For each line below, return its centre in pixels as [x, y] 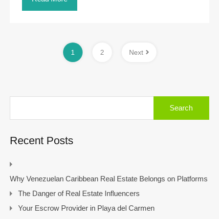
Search [164, 100]
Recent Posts [42, 140]
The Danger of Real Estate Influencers [79, 193]
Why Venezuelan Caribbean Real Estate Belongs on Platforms [109, 178]
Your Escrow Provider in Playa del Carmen [86, 208]
